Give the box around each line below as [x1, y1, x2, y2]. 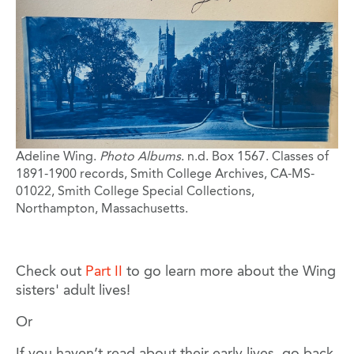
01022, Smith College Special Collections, [16, 185, 254, 198]
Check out [16, 264, 85, 279]
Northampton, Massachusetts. [16, 202, 188, 216]
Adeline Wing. [16, 150, 96, 164]
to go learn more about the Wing [122, 264, 336, 279]
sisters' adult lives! [16, 283, 130, 298]
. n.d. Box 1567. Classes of [181, 150, 329, 164]
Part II [85, 264, 122, 279]
